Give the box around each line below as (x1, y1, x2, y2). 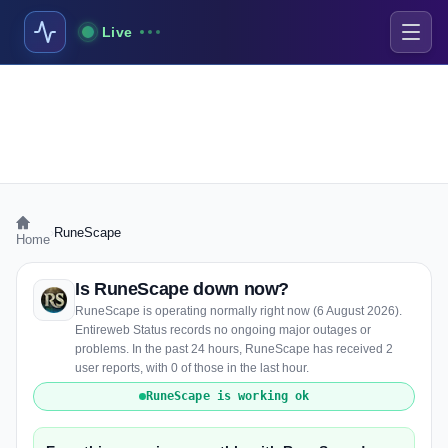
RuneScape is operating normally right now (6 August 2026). (75, 304, 402, 318)
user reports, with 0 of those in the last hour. (75, 361, 309, 375)
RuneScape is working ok (145, 389, 310, 403)
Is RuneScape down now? (75, 279, 290, 299)
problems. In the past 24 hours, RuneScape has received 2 (75, 342, 393, 356)
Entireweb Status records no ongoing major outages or (75, 323, 371, 337)
